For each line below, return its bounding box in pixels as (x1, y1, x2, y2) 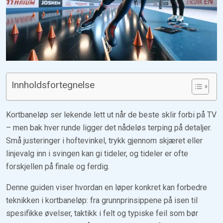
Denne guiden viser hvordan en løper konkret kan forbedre (6, 183, 207, 193)
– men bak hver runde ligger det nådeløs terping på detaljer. (6, 123, 212, 133)
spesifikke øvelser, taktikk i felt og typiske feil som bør (6, 209, 198, 219)
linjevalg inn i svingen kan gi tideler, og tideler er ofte (6, 149, 188, 159)
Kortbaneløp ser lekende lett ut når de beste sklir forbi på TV (6, 110, 217, 120)
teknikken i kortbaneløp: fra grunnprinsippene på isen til (6, 196, 198, 206)
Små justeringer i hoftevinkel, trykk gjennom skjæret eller (6, 136, 203, 146)
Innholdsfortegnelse (11, 79, 95, 91)
